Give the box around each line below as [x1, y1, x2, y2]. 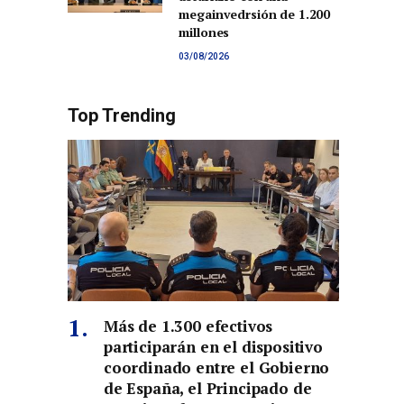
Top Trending [68, 105, 176, 127]
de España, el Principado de [104, 378, 312, 399]
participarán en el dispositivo [104, 336, 323, 358]
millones [179, 23, 230, 41]
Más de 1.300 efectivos [104, 316, 273, 337]
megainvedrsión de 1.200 [179, 5, 331, 23]
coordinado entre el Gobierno [104, 357, 330, 379]
